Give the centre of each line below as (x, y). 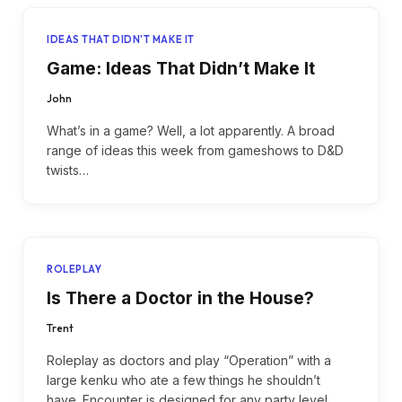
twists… (68, 170)
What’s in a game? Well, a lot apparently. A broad (191, 131)
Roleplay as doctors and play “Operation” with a (189, 360)
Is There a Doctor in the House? (180, 298)
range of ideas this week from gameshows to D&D (195, 150)
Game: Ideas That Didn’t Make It (181, 69)
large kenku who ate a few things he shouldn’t (184, 380)
